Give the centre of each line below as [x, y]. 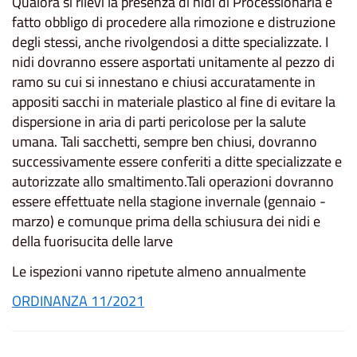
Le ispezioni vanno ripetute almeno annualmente [159, 271]
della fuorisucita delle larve [92, 241]
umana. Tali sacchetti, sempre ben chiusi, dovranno [165, 142]
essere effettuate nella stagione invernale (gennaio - [169, 202]
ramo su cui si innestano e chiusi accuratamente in [164, 82]
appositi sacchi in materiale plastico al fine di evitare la [174, 102]
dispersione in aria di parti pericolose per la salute [159, 122]
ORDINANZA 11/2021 [78, 301]
